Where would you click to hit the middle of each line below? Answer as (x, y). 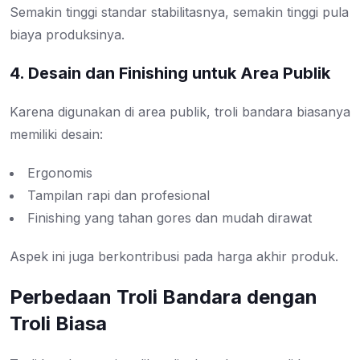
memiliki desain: (56, 135)
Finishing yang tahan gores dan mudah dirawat (170, 218)
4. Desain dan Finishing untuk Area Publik (170, 74)
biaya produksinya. (67, 35)
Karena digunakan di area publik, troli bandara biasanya (180, 112)
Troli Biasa (58, 324)
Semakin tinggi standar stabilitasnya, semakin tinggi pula (179, 12)
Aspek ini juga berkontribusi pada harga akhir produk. (174, 257)
